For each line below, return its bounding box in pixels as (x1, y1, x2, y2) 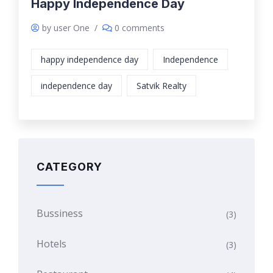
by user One (42, 21, 90, 34)
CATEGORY (37, 160, 102, 173)
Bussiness (37, 206, 83, 220)
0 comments (115, 21, 165, 34)
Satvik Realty (136, 79, 186, 91)
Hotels (37, 236, 66, 250)
